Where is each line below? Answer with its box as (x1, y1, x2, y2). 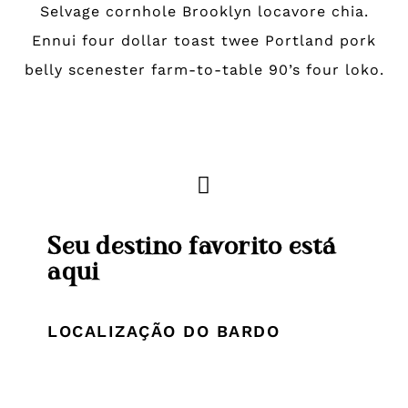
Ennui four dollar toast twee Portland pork (32, 32, 376, 49)
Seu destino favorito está (47, 230, 337, 260)
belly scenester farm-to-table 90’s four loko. (24, 61, 384, 78)
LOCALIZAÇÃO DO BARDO (47, 321, 280, 341)
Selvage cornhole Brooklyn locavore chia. (39, 3, 369, 20)
